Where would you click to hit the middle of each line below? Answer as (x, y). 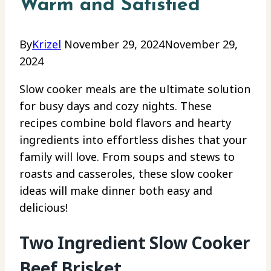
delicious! (44, 208)
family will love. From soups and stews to (127, 157)
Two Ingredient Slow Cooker (135, 243)
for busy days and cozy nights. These (116, 106)
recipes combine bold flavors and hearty (125, 123)
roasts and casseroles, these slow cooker (126, 174)
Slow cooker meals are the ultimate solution (135, 89)
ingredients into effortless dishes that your (133, 140)
